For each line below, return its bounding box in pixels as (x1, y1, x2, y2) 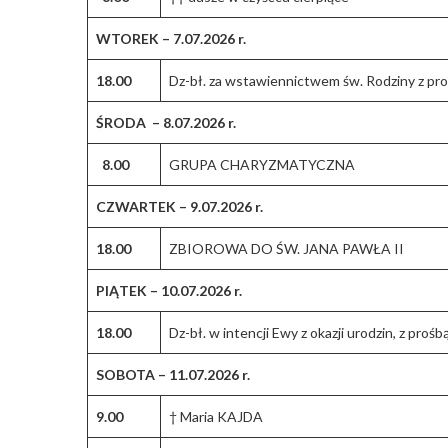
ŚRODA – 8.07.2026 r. (96, 113, 236, 131)
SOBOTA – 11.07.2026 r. (96, 365, 250, 383)
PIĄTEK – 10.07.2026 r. (96, 281, 242, 299)
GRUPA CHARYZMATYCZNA (169, 155, 355, 173)
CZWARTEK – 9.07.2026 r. (96, 197, 263, 215)
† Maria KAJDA (169, 407, 263, 425)
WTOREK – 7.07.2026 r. (96, 29, 246, 47)
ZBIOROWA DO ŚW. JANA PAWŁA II (169, 239, 404, 257)
